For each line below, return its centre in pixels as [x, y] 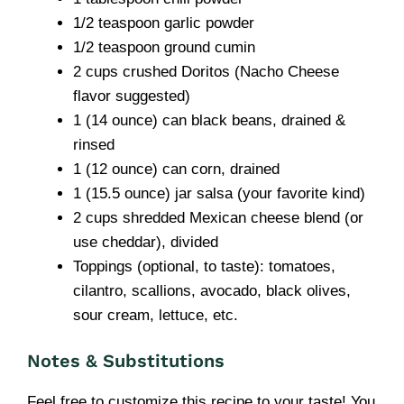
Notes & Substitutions [126, 361]
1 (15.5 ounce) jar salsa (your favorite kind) [219, 193]
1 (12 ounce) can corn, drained [176, 169]
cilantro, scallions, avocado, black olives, [212, 290]
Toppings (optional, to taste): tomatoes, [204, 266]
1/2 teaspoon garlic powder [164, 23]
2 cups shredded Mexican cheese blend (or [218, 217]
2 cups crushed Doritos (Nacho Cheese [206, 71]
